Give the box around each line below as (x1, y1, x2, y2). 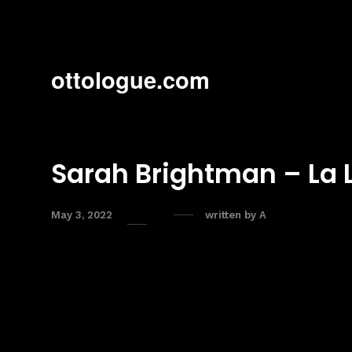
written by (205, 209, 259, 221)
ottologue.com (51, 63, 210, 96)
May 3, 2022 (51, 209, 112, 221)
